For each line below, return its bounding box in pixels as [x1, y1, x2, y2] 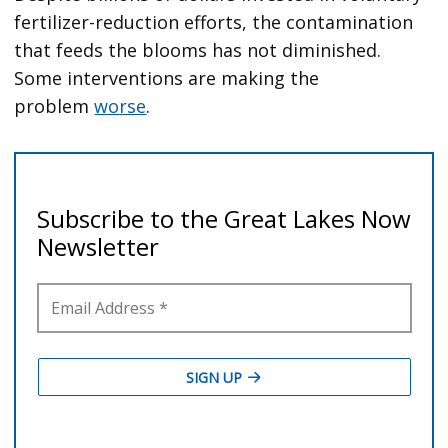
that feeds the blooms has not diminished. [14, 37, 382, 62]
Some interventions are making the [14, 65, 320, 90]
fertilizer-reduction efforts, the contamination [14, 9, 414, 34]
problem [14, 93, 95, 118]
